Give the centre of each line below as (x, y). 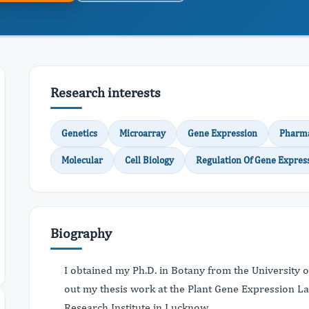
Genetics (79, 133)
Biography (81, 233)
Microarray (142, 133)
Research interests (106, 92)
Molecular (82, 160)
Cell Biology (149, 160)
